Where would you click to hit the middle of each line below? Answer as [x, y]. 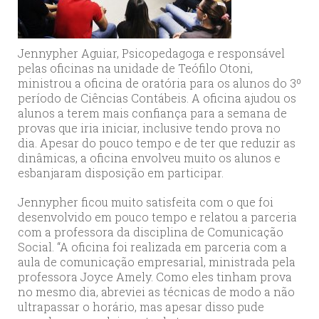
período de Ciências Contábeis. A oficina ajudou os [157, 98]
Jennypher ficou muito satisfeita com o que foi [146, 202]
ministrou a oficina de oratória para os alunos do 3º [159, 83]
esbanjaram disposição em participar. [121, 173]
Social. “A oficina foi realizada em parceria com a [152, 247]
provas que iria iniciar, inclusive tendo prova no [149, 128]
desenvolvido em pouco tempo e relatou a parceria [157, 217]
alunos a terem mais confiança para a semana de [152, 113]
